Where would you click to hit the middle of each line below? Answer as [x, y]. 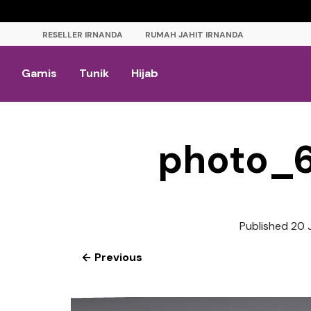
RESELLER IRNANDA [83, 35]
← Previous [112, 257]
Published [265, 226]
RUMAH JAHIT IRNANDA [194, 35]
